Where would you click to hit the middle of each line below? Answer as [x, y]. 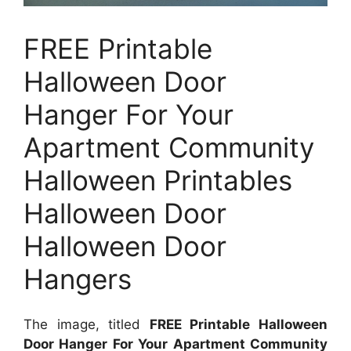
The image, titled [87, 325]
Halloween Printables [158, 180]
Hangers [78, 279]
